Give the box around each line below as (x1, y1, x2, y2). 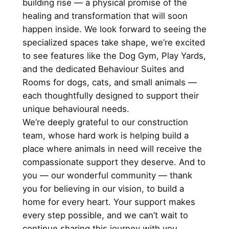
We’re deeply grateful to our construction (22, 117, 188, 127)
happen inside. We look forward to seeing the (22, 24, 207, 34)
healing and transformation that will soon (22, 10, 188, 21)
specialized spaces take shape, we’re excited (22, 37, 205, 48)
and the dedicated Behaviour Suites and (22, 63, 184, 74)
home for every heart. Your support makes (22, 196, 195, 207)
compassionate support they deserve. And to (22, 156, 205, 167)
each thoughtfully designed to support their (22, 90, 199, 101)
